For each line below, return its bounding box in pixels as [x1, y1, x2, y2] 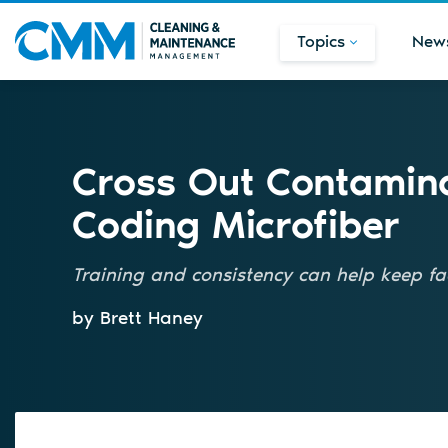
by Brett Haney [72, 305, 203, 329]
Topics [297, 31, 345, 51]
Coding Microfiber [72, 201, 400, 248]
